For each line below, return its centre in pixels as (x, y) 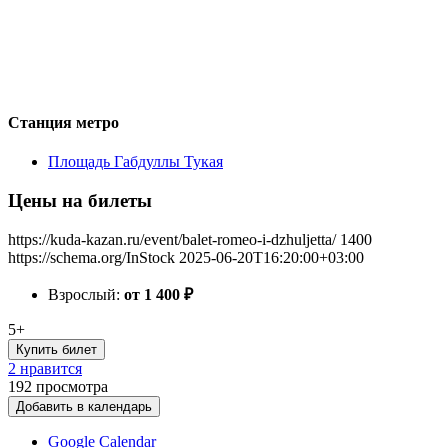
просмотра (72, 386)
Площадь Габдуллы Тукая (135, 162)
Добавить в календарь (84, 406)
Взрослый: (86, 294)
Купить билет (56, 349)
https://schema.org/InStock (91, 257)
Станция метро (63, 122)
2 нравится (45, 368)
